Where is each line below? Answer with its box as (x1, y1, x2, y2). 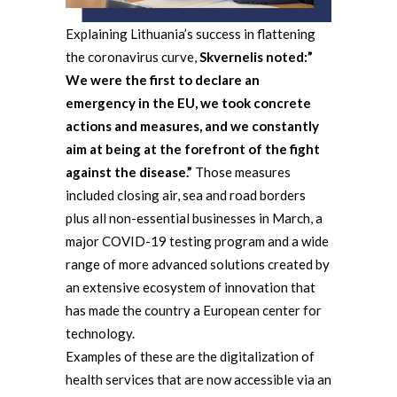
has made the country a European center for (66, 302, 322, 318)
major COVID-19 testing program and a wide (66, 233, 329, 249)
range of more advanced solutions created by (66, 256, 330, 272)
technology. (66, 325, 135, 341)
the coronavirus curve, (66, 49, 197, 65)
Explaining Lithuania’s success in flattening (66, 26, 315, 42)
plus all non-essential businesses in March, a (66, 210, 323, 226)
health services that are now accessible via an (66, 371, 331, 387)
